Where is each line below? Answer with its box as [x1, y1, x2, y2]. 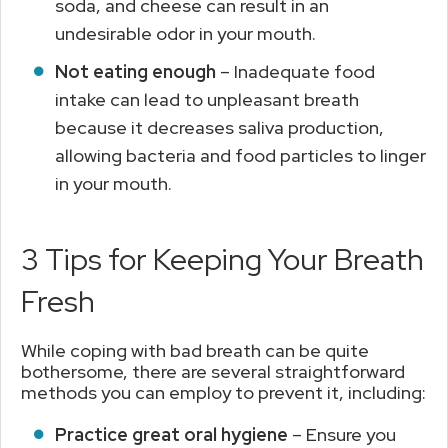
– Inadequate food [216, 59, 375, 83]
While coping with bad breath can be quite [21, 338, 369, 362]
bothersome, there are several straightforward [21, 359, 405, 383]
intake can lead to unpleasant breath [55, 87, 359, 111]
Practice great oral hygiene [55, 422, 288, 446]
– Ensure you [288, 422, 396, 446]
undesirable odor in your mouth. [55, 21, 316, 45]
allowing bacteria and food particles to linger [55, 143, 426, 167]
